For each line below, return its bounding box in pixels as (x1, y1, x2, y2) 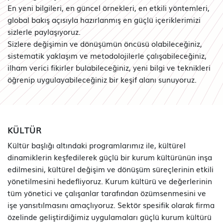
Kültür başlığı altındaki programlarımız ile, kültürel (7, 139, 186, 150)
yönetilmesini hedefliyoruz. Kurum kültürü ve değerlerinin (7, 175, 212, 186)
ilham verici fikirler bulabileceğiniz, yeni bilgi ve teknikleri (7, 62, 211, 73)
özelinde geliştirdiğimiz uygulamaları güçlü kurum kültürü (7, 211, 212, 222)
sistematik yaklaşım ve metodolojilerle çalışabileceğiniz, (7, 50, 207, 61)
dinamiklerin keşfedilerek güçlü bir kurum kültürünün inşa (7, 151, 212, 162)
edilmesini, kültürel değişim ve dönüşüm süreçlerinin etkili (7, 163, 214, 174)
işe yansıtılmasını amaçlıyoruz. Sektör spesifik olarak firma (7, 199, 215, 210)
